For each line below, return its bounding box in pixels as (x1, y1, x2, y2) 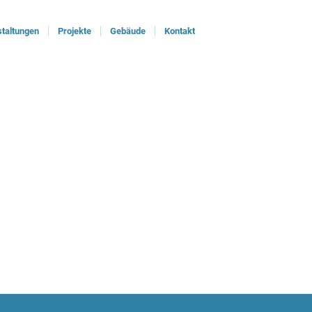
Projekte (58, 26, 91, 36)
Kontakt (164, 26, 195, 36)
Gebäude (110, 26, 146, 36)
